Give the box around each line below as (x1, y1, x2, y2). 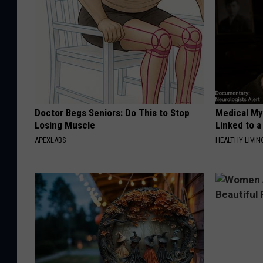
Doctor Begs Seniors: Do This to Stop (35, 107, 190, 119)
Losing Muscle (35, 119, 95, 131)
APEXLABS (35, 136, 66, 145)
